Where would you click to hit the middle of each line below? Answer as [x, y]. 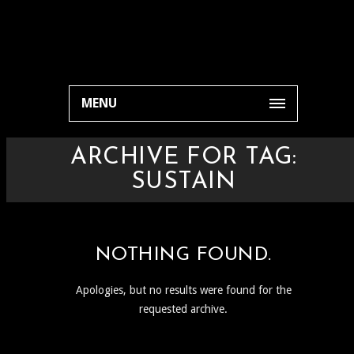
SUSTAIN [183, 182]
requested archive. [183, 309]
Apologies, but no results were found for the [183, 290]
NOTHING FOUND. [183, 255]
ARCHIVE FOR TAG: [183, 158]
